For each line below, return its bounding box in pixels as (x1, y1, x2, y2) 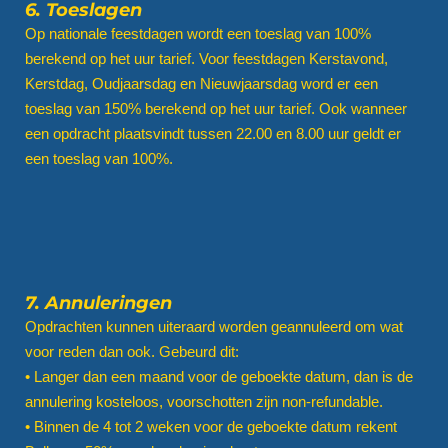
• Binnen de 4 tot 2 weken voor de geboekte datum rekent (25, 417, 397, 435)
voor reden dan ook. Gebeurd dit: (25, 342, 239, 360)
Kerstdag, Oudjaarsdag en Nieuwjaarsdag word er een (25, 74, 378, 92)
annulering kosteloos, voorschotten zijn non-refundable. (25, 392, 383, 410)
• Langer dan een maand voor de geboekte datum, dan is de (25, 367, 413, 385)
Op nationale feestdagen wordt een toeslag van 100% (25, 24, 371, 42)
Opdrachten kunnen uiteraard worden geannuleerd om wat (25, 317, 403, 335)
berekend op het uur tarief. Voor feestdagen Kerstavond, (25, 49, 388, 67)
